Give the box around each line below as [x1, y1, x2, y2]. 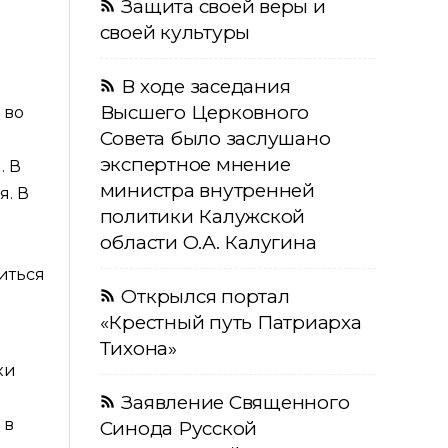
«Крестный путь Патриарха [99, 310, 362, 334]
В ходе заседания [121, 74, 291, 98]
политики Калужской [99, 204, 306, 228]
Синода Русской [99, 416, 258, 440]
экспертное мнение [99, 152, 291, 176]
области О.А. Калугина [99, 230, 317, 254]
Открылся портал [121, 284, 290, 308]
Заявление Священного [121, 390, 350, 414]
